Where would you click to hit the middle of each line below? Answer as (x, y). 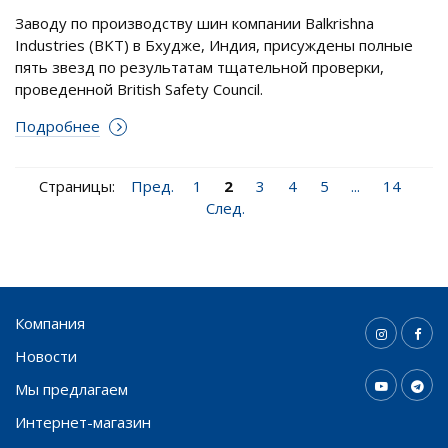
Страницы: (77, 186)
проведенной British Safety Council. (139, 88)
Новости (46, 355)
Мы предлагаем (71, 388)
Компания (50, 322)
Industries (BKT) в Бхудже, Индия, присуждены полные (214, 44)
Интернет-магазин (83, 421)
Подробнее (57, 125)
